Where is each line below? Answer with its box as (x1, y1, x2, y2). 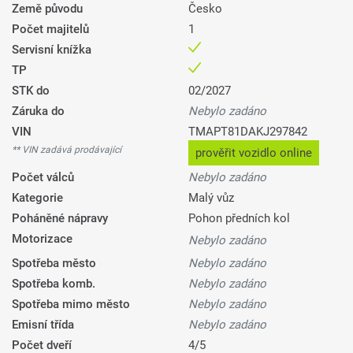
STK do (12, 84, 50, 98)
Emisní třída (12, 318, 74, 333)
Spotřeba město (12, 256, 96, 271)
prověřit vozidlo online (195, 146, 312, 161)
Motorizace (12, 232, 72, 247)
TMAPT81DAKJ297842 (188, 124, 307, 139)
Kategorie (12, 191, 63, 206)
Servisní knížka (12, 43, 91, 58)
